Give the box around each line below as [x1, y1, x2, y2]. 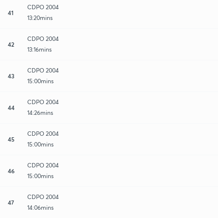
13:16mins [27, 45, 52, 53]
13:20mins [27, 14, 53, 21]
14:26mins [27, 109, 53, 116]
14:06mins [27, 203, 54, 211]
